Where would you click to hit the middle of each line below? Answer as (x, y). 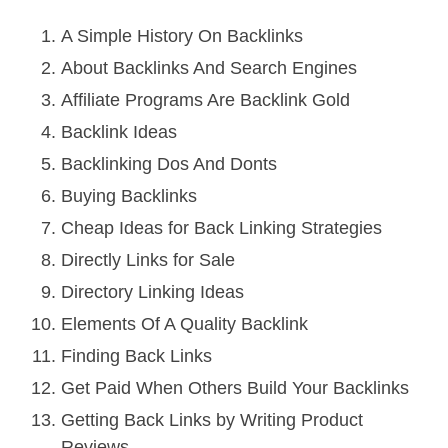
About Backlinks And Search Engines (209, 68)
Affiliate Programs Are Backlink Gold (205, 100)
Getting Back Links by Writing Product (212, 420)
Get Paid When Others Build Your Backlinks (235, 388)
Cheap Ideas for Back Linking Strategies (221, 228)
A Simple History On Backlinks (182, 36)
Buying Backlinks (129, 196)
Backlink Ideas (119, 132)
